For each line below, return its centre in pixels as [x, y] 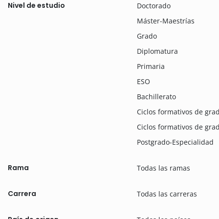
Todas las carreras [167, 194]
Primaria [151, 66]
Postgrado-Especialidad [175, 142]
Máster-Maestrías [166, 21]
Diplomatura [158, 51]
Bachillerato [157, 96]
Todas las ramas [164, 168]
